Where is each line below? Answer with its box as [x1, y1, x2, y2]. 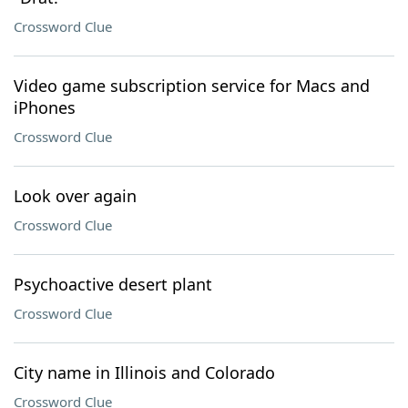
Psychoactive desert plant [14, 273, 212, 295]
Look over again [14, 185, 137, 207]
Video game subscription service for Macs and [14, 75, 370, 97]
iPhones [14, 97, 76, 118]
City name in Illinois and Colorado [14, 362, 275, 383]
